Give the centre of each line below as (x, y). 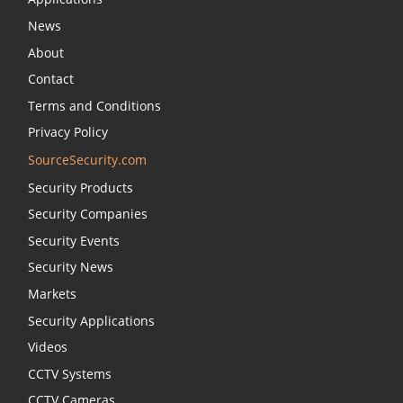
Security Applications (91, 320)
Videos (48, 347)
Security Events (74, 240)
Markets (52, 293)
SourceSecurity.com (87, 159)
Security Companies (88, 214)
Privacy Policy (68, 132)
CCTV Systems (70, 373)
